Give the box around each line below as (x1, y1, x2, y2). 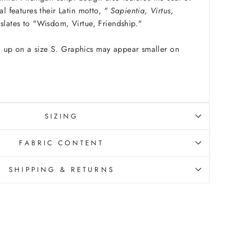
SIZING (44, 110, 79, 121)
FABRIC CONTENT (19, 137, 104, 148)
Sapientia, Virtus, (110, 4, 174, 16)
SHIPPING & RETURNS (9, 164, 114, 175)
